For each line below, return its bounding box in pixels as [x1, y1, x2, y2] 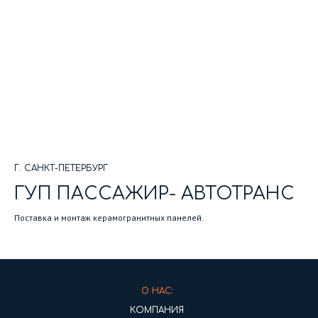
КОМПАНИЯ [130, 305, 184, 316]
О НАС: [141, 286, 173, 297]
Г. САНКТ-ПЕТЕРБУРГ [14, 163, 108, 174]
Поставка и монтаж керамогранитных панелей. [14, 212, 204, 224]
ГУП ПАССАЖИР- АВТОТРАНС [14, 184, 295, 204]
